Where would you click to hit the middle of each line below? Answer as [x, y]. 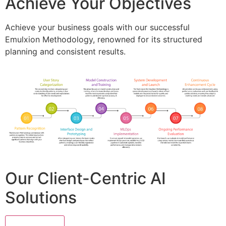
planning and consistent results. [65, 51]
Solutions [41, 197]
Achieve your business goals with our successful [97, 27]
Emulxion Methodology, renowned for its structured [104, 39]
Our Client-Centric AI [86, 178]
